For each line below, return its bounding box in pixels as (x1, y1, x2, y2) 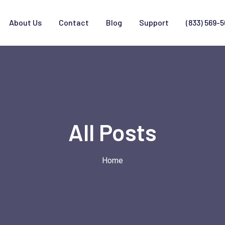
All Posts (68, 118, 157, 146)
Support (139, 17, 169, 27)
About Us (9, 17, 42, 27)
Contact (59, 17, 89, 27)
